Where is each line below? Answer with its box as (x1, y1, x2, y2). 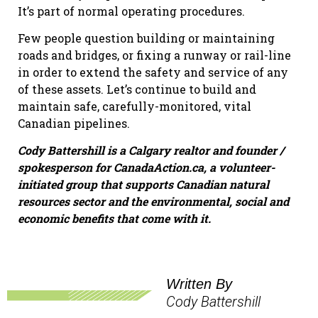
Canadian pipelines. (18, 115, 130, 131)
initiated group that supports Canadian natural (18, 177, 269, 192)
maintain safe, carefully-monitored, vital (18, 98, 251, 114)
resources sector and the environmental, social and (18, 194, 289, 209)
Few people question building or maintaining (18, 30, 275, 45)
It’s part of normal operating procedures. (18, 3, 245, 18)
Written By (166, 275, 236, 292)
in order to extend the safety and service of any (18, 64, 288, 79)
